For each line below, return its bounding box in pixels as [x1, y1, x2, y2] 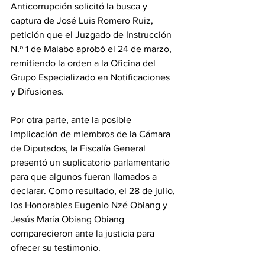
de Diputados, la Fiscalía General [11, 143, 148, 153]
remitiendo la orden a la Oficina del [11, 58, 158, 68]
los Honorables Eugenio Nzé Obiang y [11, 200, 170, 210]
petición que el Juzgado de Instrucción [11, 30, 174, 40]
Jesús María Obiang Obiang [11, 214, 127, 224]
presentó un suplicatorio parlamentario [11, 157, 172, 167]
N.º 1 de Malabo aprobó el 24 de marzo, [11, 44, 174, 54]
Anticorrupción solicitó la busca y [11, 1, 150, 11]
